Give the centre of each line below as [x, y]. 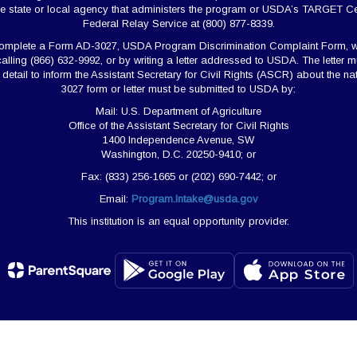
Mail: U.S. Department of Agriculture [178, 111]
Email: [115, 198]
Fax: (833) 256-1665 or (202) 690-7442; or [178, 176]
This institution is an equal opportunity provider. [178, 221]
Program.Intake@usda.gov [194, 198]
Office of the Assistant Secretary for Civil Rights [178, 125]
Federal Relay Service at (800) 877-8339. [178, 23]
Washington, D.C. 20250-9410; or [178, 154]
